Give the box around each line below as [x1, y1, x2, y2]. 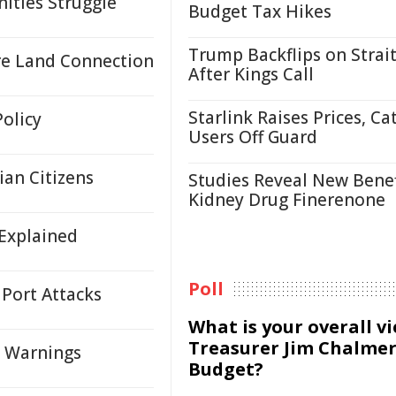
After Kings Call [188, 63, 314, 86]
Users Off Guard [188, 126, 317, 148]
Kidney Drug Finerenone [188, 188, 385, 211]
